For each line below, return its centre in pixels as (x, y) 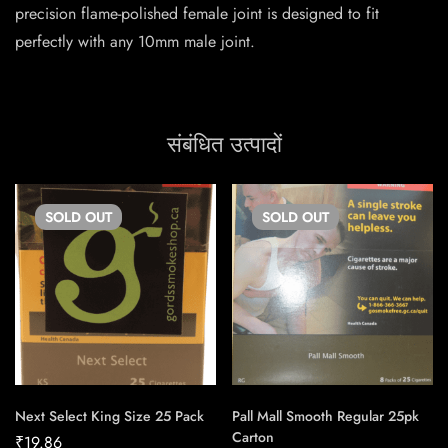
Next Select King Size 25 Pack (109, 416)
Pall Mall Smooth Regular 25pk (325, 416)
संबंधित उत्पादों (224, 144)
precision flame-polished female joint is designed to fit (197, 14)
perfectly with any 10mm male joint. (135, 42)
